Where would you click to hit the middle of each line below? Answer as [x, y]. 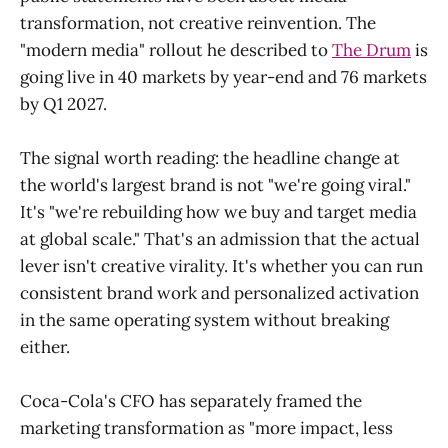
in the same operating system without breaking [204, 319]
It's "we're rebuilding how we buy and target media [218, 211]
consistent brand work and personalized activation [219, 292]
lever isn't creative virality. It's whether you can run [221, 265]
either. [45, 346]
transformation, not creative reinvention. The [198, 22]
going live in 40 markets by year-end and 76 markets [223, 76]
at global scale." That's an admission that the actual [220, 238]
